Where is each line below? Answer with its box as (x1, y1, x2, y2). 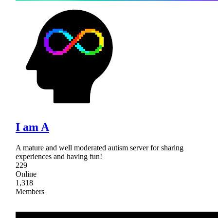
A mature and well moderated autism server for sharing (16, 144, 183, 152)
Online (16, 170, 36, 179)
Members (16, 187, 44, 196)
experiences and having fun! (16, 152, 102, 161)
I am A (16, 121, 49, 134)
